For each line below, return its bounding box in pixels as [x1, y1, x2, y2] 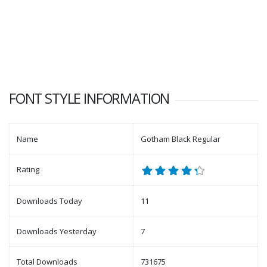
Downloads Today [17, 195, 82, 206]
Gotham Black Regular [141, 133, 221, 144]
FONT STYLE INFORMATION [9, 89, 170, 108]
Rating [17, 164, 39, 175]
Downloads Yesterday [17, 226, 97, 237]
